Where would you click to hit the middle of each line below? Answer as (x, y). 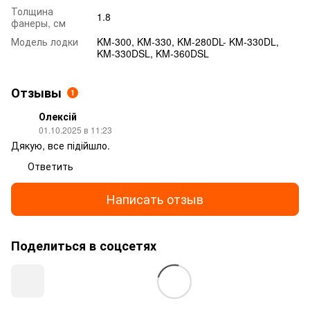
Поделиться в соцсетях (84, 245)
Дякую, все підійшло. (61, 145)
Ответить (51, 166)
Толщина (32, 11)
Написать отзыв (155, 199)
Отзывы (36, 92)
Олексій (58, 116)
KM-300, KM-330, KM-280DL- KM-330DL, (188, 41)
